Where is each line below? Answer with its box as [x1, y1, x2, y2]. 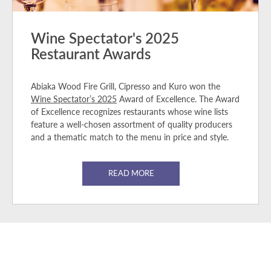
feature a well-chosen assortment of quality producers [31, 118, 232, 131]
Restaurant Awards [31, 43, 151, 64]
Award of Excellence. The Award [117, 93, 240, 105]
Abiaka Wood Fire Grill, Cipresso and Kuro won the [31, 80, 220, 93]
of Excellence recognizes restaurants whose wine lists [31, 105, 228, 118]
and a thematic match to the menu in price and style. [31, 131, 229, 143]
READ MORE [108, 167, 154, 179]
